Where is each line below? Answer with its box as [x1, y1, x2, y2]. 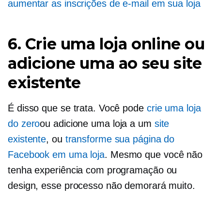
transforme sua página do [65, 134, 175, 144]
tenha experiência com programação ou [8, 165, 177, 175]
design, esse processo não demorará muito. [8, 180, 195, 191]
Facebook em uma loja [8, 149, 105, 160]
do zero [8, 118, 40, 129]
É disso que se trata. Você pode [8, 103, 147, 113]
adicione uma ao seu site [8, 54, 202, 73]
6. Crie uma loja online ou [8, 34, 205, 53]
